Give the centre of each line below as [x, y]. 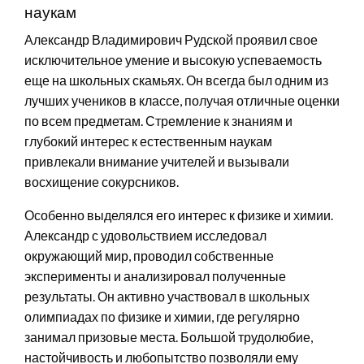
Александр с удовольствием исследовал [145, 235]
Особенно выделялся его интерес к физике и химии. [179, 214]
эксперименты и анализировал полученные [155, 275]
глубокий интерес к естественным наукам [148, 141]
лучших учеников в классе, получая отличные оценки [182, 100]
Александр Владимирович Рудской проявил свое [171, 39]
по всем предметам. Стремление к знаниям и [158, 120]
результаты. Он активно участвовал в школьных [167, 296]
